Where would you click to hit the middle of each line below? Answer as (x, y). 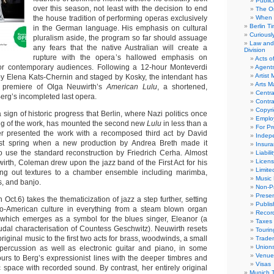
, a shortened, (183, 87)
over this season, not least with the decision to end (120, 9)
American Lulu (132, 87)
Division (255, 50)
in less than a (185, 124)
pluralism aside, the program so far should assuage (120, 38)
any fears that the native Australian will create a (120, 48)
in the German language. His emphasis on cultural (120, 28)
